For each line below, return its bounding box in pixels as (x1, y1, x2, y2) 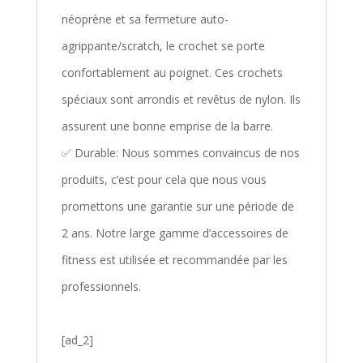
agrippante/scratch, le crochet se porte (61, 38, 265, 54)
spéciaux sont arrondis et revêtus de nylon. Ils (61, 92, 301, 108)
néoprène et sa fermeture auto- (61, 11, 228, 28)
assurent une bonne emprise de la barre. (61, 118, 273, 135)
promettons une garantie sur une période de (61, 199, 294, 215)
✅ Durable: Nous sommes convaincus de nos (61, 145, 300, 161)
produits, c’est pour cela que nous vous (61, 172, 267, 188)
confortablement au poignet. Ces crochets (61, 65, 283, 81)
